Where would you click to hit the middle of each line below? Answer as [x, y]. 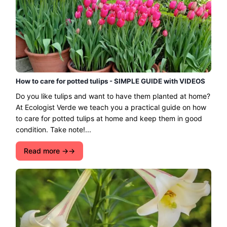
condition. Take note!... [53, 129]
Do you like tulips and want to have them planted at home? [113, 96]
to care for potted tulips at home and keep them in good [109, 118]
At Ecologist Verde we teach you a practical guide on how [111, 107]
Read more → [46, 150]
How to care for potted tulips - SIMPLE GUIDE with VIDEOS [110, 81]
